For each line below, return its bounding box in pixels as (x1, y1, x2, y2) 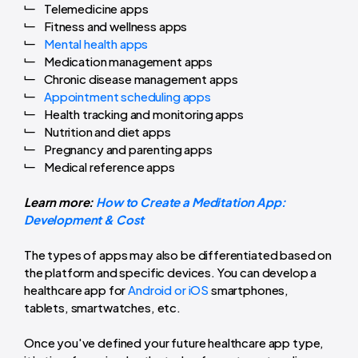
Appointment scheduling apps (44, 88, 211, 104)
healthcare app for (24, 281, 129, 297)
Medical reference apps (44, 158, 175, 174)
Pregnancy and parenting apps (44, 141, 213, 157)
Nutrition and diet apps (44, 123, 171, 139)
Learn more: (24, 193, 97, 209)
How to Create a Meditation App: (96, 193, 286, 209)
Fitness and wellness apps (44, 18, 188, 34)
